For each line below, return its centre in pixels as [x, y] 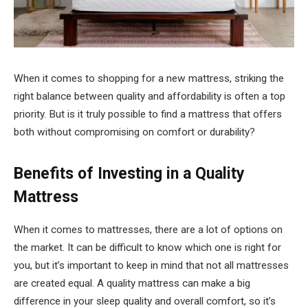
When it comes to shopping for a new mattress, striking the [149, 78]
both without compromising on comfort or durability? [134, 132]
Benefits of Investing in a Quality [129, 174]
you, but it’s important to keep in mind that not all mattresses [151, 266]
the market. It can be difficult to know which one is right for [147, 248]
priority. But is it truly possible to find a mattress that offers [148, 114]
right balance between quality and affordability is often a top [150, 96]
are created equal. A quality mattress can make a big [132, 284]
